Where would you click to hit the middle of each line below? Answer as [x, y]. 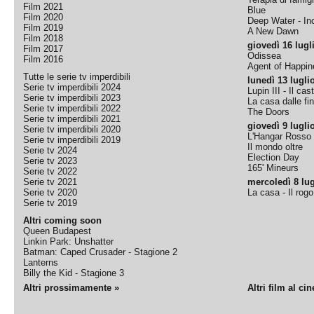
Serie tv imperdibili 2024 [72, 87]
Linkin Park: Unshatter [69, 241]
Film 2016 [43, 59]
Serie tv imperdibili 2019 [72, 140]
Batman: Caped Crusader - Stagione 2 [101, 252]
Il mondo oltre [275, 147]
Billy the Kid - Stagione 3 [74, 273]
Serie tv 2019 [50, 203]
